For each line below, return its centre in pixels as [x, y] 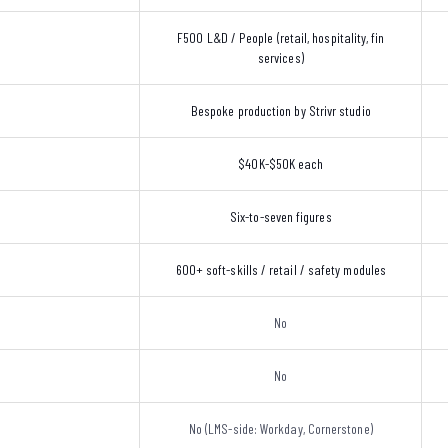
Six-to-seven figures [281, 216]
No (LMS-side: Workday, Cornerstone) [280, 428]
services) [280, 57]
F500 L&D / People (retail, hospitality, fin [281, 37]
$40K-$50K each [281, 163]
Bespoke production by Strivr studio [280, 110]
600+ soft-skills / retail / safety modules [281, 269]
